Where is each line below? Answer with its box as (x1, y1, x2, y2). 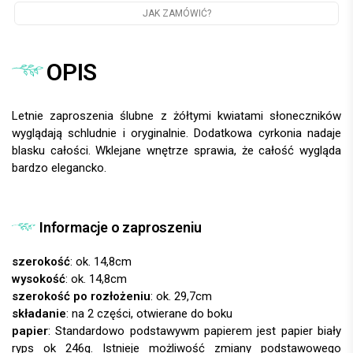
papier (12, 323, 48, 338)
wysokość (12, 271, 65, 286)
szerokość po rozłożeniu (12, 288, 150, 303)
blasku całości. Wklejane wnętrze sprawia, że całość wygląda (12, 143, 341, 158)
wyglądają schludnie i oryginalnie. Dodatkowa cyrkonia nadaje (12, 125, 341, 140)
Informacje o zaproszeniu (39, 218, 203, 236)
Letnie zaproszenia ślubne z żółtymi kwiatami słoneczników (12, 108, 341, 123)
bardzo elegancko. (12, 160, 106, 175)
